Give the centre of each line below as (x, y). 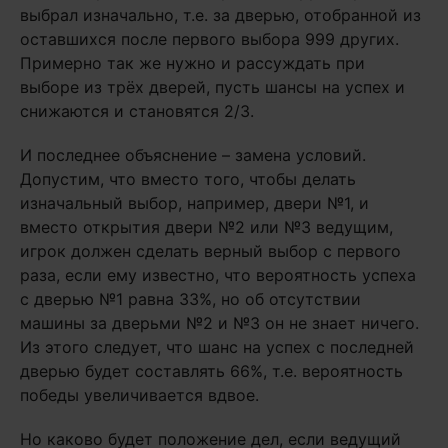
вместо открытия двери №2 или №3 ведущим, (206, 227)
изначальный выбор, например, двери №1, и (194, 203)
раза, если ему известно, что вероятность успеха (218, 275)
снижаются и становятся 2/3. (137, 111)
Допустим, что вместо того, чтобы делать (188, 179)
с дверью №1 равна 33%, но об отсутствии (190, 299)
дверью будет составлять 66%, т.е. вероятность (211, 371)
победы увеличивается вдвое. (139, 395)
